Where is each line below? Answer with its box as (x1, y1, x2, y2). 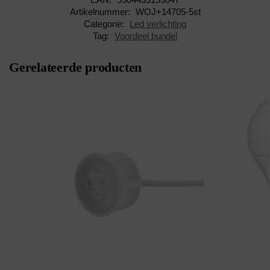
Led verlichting (130, 19, 186, 30)
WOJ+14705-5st (135, 7, 201, 17)
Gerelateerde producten (9, 60, 142, 75)
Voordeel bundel (115, 31, 177, 42)
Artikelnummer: (69, 7, 133, 17)
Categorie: (84, 19, 127, 30)
